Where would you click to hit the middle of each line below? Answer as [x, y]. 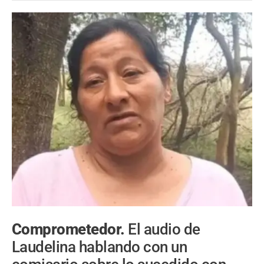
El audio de [164, 230]
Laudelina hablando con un [100, 247]
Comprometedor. [70, 230]
